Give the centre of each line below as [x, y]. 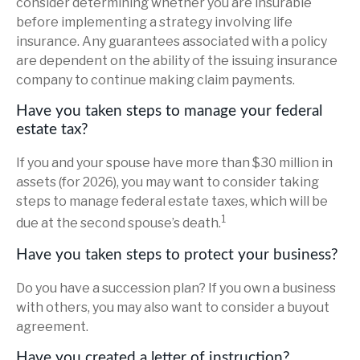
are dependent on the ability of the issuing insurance [177, 60]
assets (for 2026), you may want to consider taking [168, 182]
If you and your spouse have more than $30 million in [174, 163]
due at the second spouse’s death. [119, 223]
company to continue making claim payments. [155, 80]
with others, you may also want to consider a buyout [173, 308]
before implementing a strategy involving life [154, 22]
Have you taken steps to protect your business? [177, 255]
